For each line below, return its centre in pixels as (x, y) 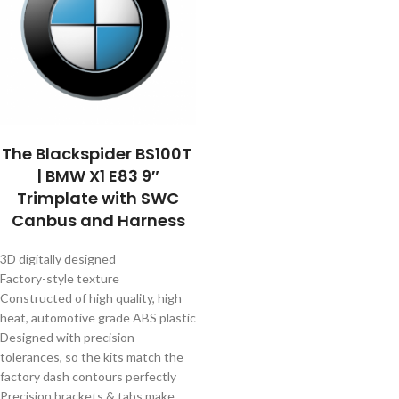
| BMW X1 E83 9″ (98, 175)
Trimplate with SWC (98, 198)
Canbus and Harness (98, 220)
